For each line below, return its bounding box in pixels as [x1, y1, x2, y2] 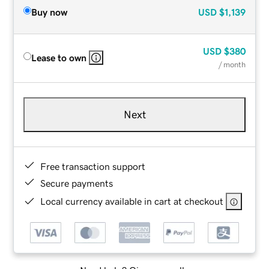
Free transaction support [40, 161, 146, 171]
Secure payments [40, 178, 113, 188]
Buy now [31, 7, 68, 17]
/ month [218, 60, 246, 68]
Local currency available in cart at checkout [40, 196, 224, 206]
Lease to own [31, 52, 87, 62]
